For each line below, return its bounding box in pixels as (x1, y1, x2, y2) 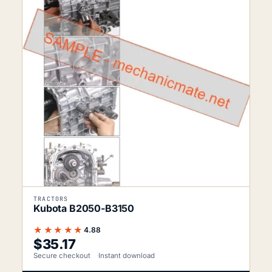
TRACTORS (33, 194, 69, 203)
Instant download (98, 251, 155, 260)
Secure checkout (33, 251, 90, 260)
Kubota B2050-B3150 (33, 202, 135, 214)
